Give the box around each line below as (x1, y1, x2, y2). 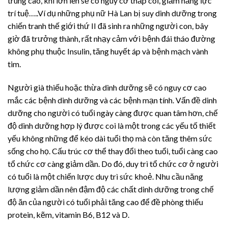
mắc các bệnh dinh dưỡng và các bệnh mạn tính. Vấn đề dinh (8, 95, 217, 105)
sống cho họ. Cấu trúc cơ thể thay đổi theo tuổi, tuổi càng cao (8, 146, 218, 156)
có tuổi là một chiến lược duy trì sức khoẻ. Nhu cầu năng (8, 171, 203, 181)
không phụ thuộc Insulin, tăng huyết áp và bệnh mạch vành (8, 46, 208, 56)
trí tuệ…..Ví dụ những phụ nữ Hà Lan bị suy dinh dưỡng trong (8, 8, 217, 18)
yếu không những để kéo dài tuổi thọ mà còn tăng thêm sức (8, 133, 212, 143)
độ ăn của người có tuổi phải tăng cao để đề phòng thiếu (8, 196, 203, 207)
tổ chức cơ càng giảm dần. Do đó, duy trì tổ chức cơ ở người (8, 158, 218, 168)
